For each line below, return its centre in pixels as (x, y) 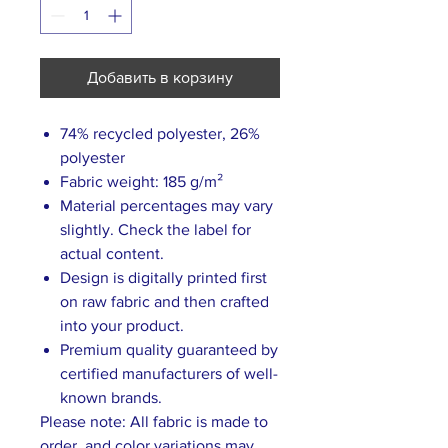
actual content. (112, 253)
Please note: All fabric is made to (154, 421)
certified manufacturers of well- (169, 373)
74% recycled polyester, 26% (160, 133)
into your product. (122, 325)
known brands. (111, 397)
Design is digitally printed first (163, 277)
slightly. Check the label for (155, 229)
